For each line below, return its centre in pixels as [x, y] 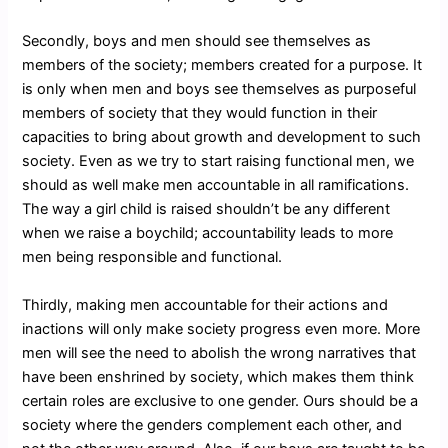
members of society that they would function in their [200, 113]
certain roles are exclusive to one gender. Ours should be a [220, 400]
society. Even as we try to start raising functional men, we [218, 161]
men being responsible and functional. [152, 257]
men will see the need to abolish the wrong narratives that [219, 352]
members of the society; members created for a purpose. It [222, 65]
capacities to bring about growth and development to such [222, 137]
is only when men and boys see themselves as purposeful [219, 89]
